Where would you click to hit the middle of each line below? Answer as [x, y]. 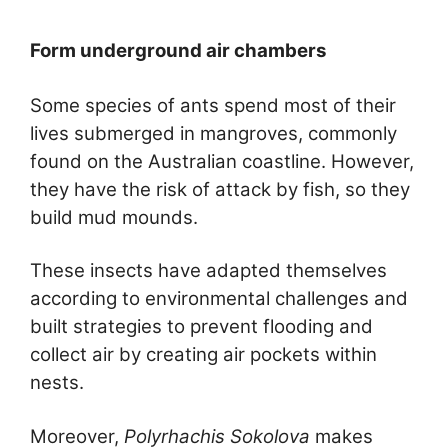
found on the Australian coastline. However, [222, 161]
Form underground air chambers [178, 50]
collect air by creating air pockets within [203, 355]
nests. [57, 383]
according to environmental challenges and [219, 299]
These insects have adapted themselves [208, 271]
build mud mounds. [114, 217]
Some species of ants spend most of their [213, 105]
